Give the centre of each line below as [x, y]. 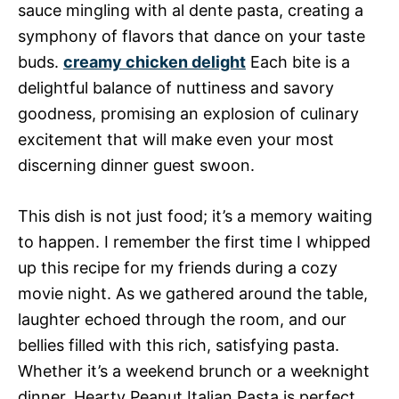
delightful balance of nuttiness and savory [176, 88]
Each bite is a [298, 62]
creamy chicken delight [155, 62]
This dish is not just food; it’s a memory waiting [195, 216]
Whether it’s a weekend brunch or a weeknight [194, 371]
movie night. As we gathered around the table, [193, 293]
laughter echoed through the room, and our [182, 319]
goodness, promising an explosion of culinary [188, 114]
